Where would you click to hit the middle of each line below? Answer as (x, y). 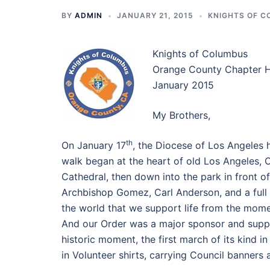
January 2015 (183, 85)
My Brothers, (181, 115)
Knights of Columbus (200, 54)
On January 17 (94, 145)
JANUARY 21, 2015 (155, 15)
